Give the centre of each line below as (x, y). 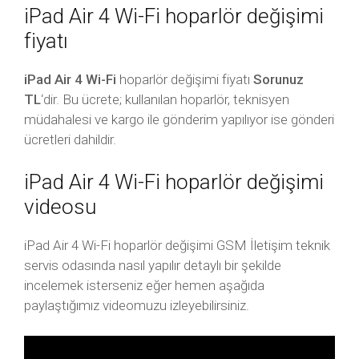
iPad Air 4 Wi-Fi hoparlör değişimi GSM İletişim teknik (177, 245)
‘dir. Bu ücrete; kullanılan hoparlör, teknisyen (165, 99)
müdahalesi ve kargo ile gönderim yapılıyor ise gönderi (179, 119)
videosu (60, 207)
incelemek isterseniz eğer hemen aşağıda (144, 285)
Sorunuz (278, 79)
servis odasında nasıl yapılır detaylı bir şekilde (153, 265)
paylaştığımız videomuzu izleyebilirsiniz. (137, 305)
